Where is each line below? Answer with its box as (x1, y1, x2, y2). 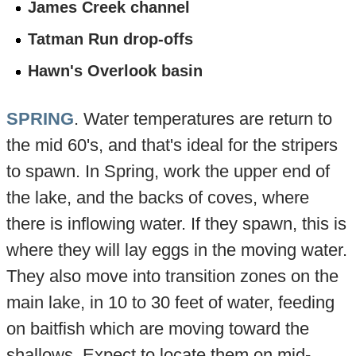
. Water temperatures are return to (73, 108, 332, 129)
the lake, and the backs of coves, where (6, 187, 309, 207)
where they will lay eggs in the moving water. (6, 239, 347, 260)
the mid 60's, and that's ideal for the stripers (6, 134, 338, 155)
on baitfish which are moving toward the (6, 318, 309, 339)
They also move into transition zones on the (6, 265, 339, 286)
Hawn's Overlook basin (28, 61, 203, 79)
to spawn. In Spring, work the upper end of (6, 161, 330, 181)
